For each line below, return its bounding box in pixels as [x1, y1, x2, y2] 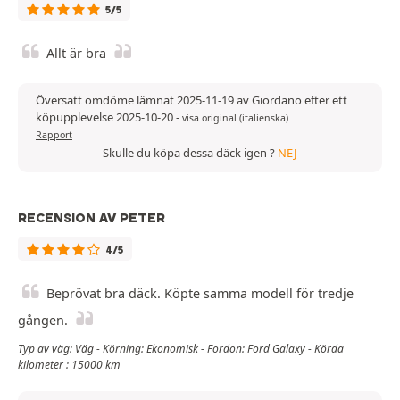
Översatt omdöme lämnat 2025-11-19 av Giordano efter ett [36, 91, 347, 108]
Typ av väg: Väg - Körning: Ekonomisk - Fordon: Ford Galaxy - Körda [18, 340, 344, 356]
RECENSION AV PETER [18, 209, 165, 226]
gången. [18, 311, 68, 329]
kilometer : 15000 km [18, 356, 121, 372]
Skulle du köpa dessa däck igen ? [103, 144, 278, 161]
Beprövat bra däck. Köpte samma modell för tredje [46, 284, 354, 302]
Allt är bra [46, 44, 106, 62]
